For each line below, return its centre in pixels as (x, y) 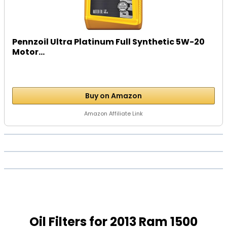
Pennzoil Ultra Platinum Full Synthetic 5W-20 (109, 42)
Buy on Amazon (113, 96)
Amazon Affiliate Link (113, 113)
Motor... (29, 52)
